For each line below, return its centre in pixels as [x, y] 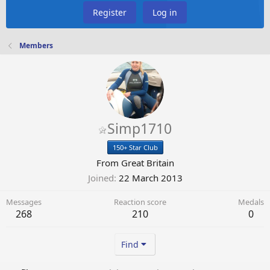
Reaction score [140, 202]
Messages [24, 202]
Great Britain [147, 163]
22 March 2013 [150, 178]
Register [110, 13]
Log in [165, 13]
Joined [101, 178]
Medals [251, 202]
